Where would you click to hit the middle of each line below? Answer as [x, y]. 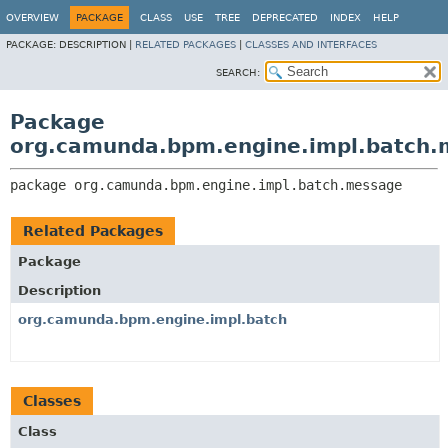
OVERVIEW [32, 17]
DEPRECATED [285, 17]
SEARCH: [238, 72]
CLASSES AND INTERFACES [311, 44]
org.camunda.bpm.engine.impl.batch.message [238, 185]
